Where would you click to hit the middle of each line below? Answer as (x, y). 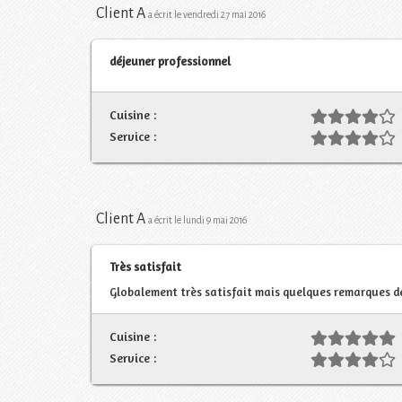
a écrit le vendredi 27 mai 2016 (207, 14)
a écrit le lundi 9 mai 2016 (197, 220)
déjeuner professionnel (170, 61)
